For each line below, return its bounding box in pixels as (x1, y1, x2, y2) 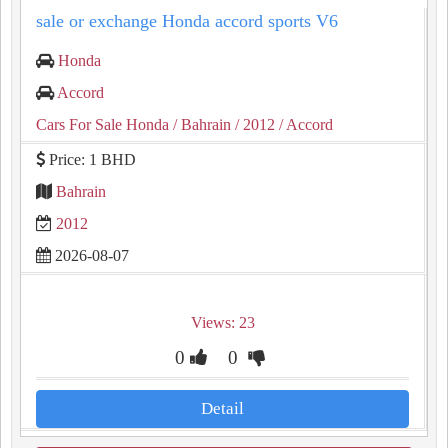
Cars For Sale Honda (36, 116, 169, 133)
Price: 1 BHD (45, 151, 136, 168)
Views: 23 (190, 314, 255, 331)
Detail (201, 399, 244, 418)
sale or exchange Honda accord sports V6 (36, 11, 338, 31)
